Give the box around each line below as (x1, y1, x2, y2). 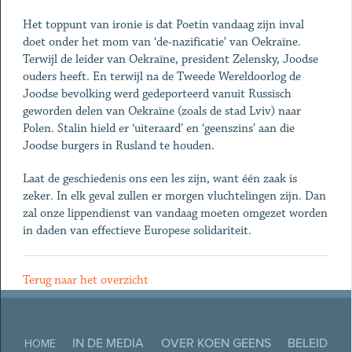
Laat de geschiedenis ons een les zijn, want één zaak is (22, 171, 297, 186)
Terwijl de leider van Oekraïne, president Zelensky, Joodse (22, 52, 318, 67)
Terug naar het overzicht (22, 273, 148, 288)
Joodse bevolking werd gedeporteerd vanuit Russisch (22, 86, 291, 101)
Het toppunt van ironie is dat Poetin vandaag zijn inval (22, 17, 304, 32)
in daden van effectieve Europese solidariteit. (22, 223, 251, 238)
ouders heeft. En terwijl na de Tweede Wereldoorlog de (22, 69, 301, 84)
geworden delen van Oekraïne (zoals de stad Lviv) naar (22, 104, 301, 119)
